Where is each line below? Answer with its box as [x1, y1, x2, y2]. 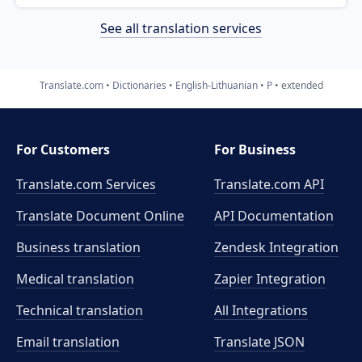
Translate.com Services [16, 175, 156, 193]
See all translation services [100, 19, 262, 37]
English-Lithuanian [175, 78, 258, 92]
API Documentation [214, 207, 335, 225]
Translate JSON [214, 333, 305, 351]
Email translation [16, 333, 120, 351]
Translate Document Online [16, 207, 184, 225]
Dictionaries [112, 78, 166, 92]
